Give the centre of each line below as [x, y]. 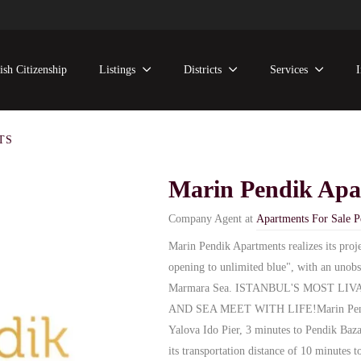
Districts [203, 70]
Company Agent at [211, 219]
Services [289, 70]
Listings [118, 70]
